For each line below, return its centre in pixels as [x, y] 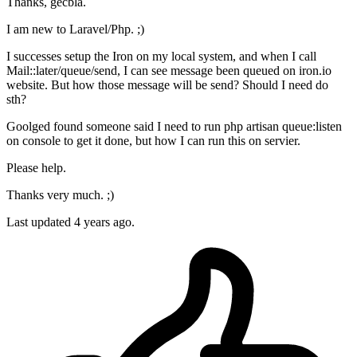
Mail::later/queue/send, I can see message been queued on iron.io [169, 71]
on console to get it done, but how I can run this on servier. [153, 141]
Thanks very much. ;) [60, 195]
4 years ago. [104, 222]
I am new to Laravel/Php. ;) [75, 29]
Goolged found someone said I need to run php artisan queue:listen [174, 127]
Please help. [36, 168]
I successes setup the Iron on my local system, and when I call [161, 57]
